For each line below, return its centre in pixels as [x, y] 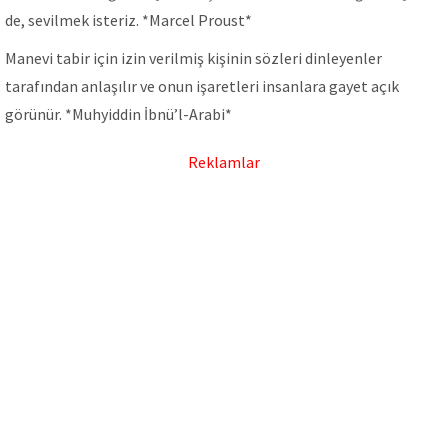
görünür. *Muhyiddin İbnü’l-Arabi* [118, 114]
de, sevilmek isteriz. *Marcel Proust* [128, 20]
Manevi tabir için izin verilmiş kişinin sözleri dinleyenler [193, 58]
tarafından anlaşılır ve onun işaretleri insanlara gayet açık [202, 86]
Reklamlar [224, 162]
